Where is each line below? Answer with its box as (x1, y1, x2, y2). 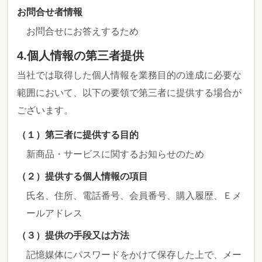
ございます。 (17, 105, 73, 115)
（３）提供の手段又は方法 (17, 230, 129, 240)
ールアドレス (26, 208, 82, 218)
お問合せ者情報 (17, 7, 82, 17)
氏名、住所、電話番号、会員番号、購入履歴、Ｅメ (26, 191, 242, 201)
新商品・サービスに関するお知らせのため (26, 149, 204, 159)
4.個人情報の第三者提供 (17, 49, 144, 62)
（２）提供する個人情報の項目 (17, 171, 148, 181)
